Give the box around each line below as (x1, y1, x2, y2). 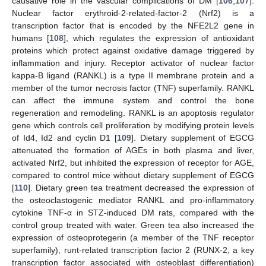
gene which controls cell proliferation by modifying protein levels (12, 120, 254, 130)
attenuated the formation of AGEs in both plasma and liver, (12, 145, 254, 155)
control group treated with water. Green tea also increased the (12, 220, 254, 230)
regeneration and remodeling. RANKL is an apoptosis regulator (12, 107, 254, 118)
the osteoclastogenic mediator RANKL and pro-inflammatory (12, 195, 254, 205)
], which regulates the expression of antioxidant (64, 33, 254, 43)
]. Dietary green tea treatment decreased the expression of (28, 182, 254, 192)
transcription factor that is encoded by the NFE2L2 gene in (12, 20, 254, 30)
